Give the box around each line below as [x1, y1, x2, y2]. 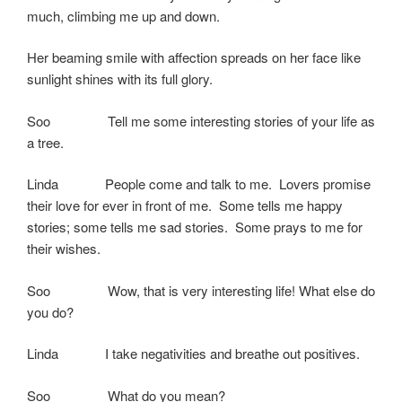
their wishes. [27, 239, 100, 258]
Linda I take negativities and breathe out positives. [27, 344, 360, 363]
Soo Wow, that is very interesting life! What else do [27, 280, 375, 300]
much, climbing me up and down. [27, 5, 220, 25]
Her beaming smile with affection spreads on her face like [27, 48, 361, 67]
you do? [27, 301, 74, 321]
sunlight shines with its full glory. [27, 69, 213, 89]
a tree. [27, 132, 64, 152]
